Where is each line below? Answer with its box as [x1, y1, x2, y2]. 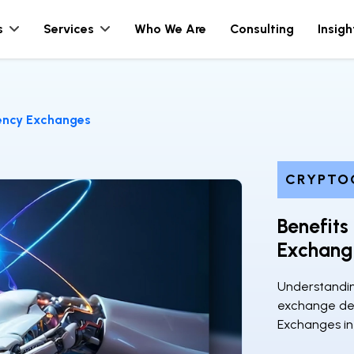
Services [43, 21, 94, 36]
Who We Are [134, 21, 206, 36]
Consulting [230, 21, 294, 36]
